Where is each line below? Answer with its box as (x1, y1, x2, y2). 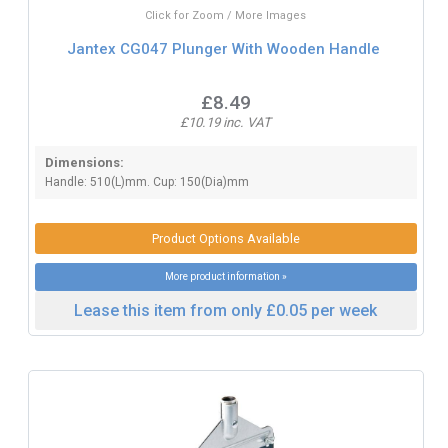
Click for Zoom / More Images (145, 8, 307, 22)
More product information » (164, 270, 287, 282)
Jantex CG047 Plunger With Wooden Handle (67, 40, 381, 58)
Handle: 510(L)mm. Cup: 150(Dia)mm (44, 174, 249, 189)
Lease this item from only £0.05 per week (74, 300, 378, 320)
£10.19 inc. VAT (180, 114, 272, 130)
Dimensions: (44, 154, 124, 170)
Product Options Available (151, 230, 300, 246)
